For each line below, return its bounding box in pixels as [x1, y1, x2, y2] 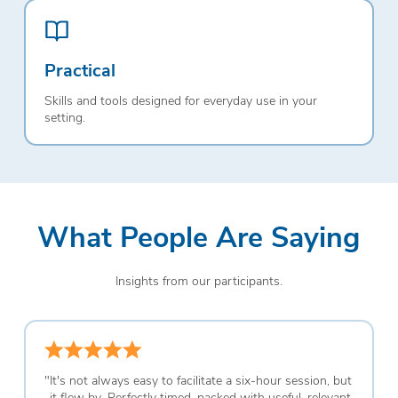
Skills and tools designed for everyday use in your [44, 92, 317, 109]
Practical [44, 58, 115, 82]
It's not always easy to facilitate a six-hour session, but [49, 370, 352, 388]
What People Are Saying [37, 216, 361, 256]
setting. [44, 108, 85, 126]
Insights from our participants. [115, 271, 283, 289]
